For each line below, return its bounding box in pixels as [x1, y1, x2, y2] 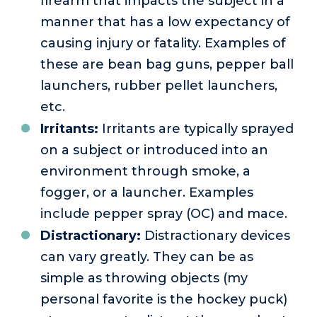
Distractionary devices [141, 228, 290, 244]
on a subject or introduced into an [40, 142, 268, 158]
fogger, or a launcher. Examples [40, 185, 253, 201]
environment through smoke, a [40, 163, 250, 180]
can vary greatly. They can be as [40, 249, 253, 265]
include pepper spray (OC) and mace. [40, 206, 287, 222]
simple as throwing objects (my [40, 270, 248, 287]
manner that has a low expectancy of [40, 14, 290, 30]
